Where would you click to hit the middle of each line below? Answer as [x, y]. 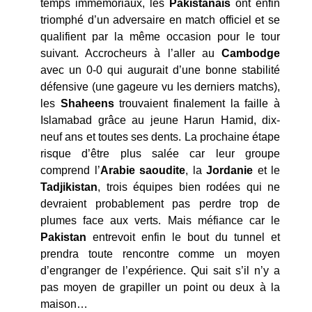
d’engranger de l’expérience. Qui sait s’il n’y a [160, 271]
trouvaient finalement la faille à [197, 104]
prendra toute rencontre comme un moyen [160, 254]
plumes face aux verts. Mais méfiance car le [160, 221]
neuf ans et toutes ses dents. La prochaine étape [160, 137]
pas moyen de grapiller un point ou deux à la [160, 288]
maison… [64, 304]
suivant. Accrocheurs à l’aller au [131, 54]
